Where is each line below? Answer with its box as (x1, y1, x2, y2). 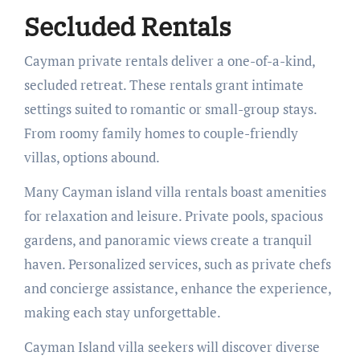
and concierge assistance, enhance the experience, (23, 278, 331, 297)
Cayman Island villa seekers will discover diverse (23, 337, 320, 356)
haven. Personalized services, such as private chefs (23, 254, 331, 273)
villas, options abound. (23, 147, 160, 166)
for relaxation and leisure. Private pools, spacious (23, 206, 323, 225)
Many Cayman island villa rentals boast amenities (23, 182, 326, 201)
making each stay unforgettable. (23, 302, 221, 321)
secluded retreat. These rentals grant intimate (23, 75, 304, 94)
